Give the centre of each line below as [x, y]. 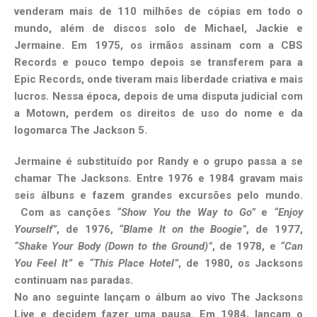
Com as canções [65, 213]
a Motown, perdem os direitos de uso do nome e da [158, 114]
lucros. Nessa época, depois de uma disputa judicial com [158, 97]
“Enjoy [289, 213]
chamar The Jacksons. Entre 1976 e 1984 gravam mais [158, 179]
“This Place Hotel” [134, 264]
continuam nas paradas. [74, 281]
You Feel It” [44, 264]
